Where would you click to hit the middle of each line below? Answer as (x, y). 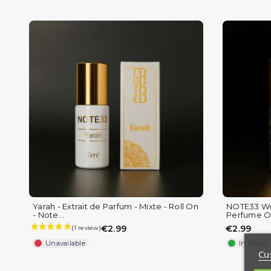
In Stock (253, 243)
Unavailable (65, 243)
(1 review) (141, 212)
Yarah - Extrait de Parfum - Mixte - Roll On (116, 207)
